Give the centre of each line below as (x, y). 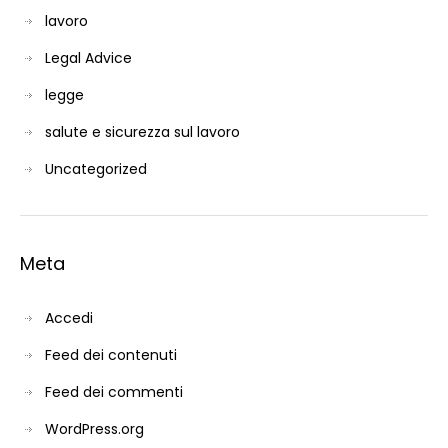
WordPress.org (94, 428)
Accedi (69, 317)
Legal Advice (88, 57)
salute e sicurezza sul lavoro (142, 131)
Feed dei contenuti (111, 354)
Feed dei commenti (114, 391)
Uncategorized (96, 168)
